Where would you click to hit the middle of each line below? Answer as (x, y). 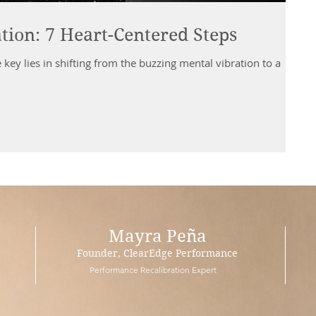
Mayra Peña (158, 236)
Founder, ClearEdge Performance (157, 253)
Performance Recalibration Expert (154, 270)
